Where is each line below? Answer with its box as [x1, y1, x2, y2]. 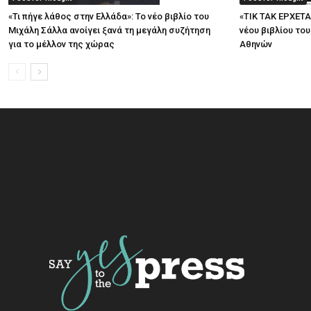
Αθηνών [239, 39, 272, 49]
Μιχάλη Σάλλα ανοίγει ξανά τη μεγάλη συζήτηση [8, 25, 210, 35]
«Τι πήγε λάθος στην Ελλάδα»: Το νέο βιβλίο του [8, 11, 209, 22]
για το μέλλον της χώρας [8, 39, 115, 49]
